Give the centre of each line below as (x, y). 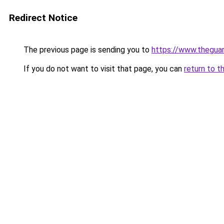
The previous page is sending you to (86, 50)
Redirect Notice (43, 18)
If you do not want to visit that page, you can (103, 69)
